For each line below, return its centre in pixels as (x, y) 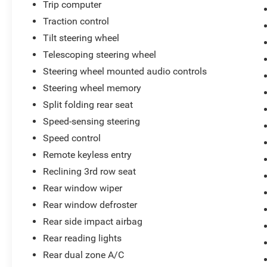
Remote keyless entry (88, 154)
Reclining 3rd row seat (90, 171)
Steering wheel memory (92, 88)
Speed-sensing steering (92, 121)
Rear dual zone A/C (84, 254)
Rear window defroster (90, 204)
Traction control (76, 21)
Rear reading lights (83, 238)
